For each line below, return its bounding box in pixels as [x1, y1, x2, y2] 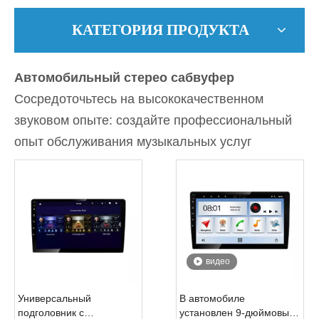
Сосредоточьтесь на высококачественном [14, 91, 263, 106]
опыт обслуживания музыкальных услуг [14, 134, 252, 149]
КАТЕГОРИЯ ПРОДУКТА [71, 21, 249, 38]
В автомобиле [179, 292, 245, 304]
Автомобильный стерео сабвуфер [14, 70, 234, 85]
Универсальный [18, 292, 91, 304]
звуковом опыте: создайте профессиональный [14, 113, 292, 127]
